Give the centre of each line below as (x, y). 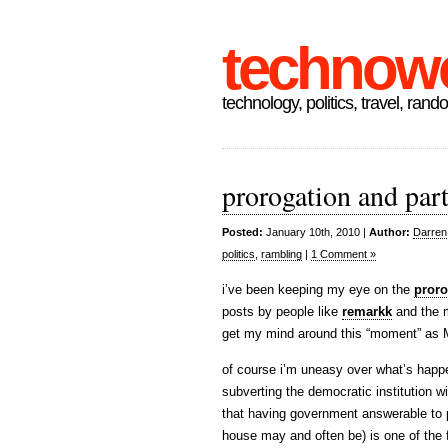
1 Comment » (343, 254)
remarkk (367, 311)
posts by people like (282, 311)
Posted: (242, 232)
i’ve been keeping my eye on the (318, 289)
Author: (389, 232)
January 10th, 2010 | (316, 232)
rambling (281, 254)
